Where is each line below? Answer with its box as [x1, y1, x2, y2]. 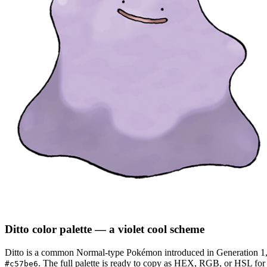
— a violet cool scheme [92, 223, 204, 236]
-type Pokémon [105, 247, 162, 258]
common [41, 247, 74, 258]
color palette [29, 223, 92, 236]
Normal [76, 247, 105, 258]
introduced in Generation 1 [162, 247, 265, 258]
